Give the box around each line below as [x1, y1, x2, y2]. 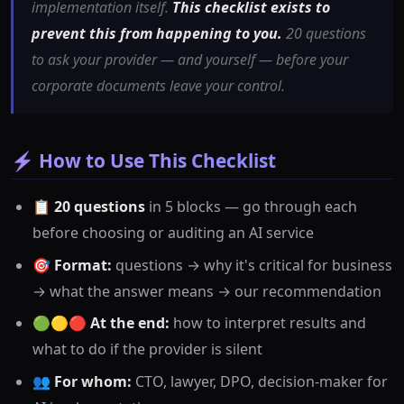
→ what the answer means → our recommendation [32, 280, 381, 301]
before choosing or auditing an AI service [32, 223, 314, 243]
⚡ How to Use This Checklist [11, 148, 276, 174]
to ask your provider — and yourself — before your [32, 50, 348, 70]
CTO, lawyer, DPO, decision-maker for [132, 371, 388, 391]
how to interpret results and [170, 313, 366, 334]
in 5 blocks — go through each [145, 197, 357, 217]
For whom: [54, 371, 132, 391]
